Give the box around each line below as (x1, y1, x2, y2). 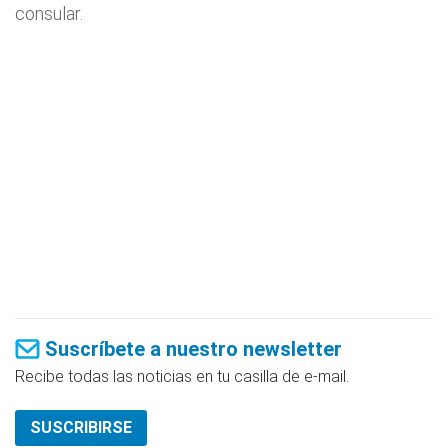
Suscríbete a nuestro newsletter (45, 337, 342, 361)
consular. (15, 3, 83, 24)
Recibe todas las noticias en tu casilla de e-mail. (15, 367, 349, 386)
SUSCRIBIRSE (30, 418, 132, 437)
